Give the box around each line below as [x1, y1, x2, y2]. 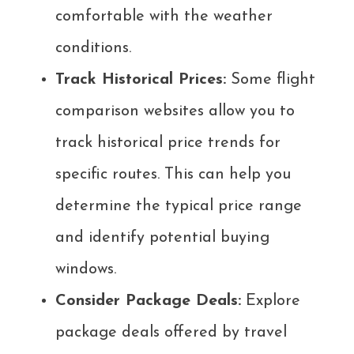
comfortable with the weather [55, 9, 273, 25]
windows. [55, 262, 116, 278]
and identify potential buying [55, 230, 269, 247]
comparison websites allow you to [55, 104, 295, 120]
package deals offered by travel [55, 325, 287, 341]
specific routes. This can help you [55, 167, 291, 183]
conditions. [55, 40, 131, 57]
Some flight [226, 72, 315, 88]
